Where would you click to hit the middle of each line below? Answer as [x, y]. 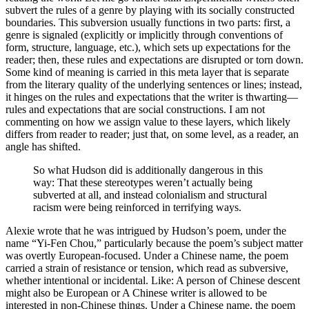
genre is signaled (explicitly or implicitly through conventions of [144, 34]
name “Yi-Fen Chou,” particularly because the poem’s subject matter [154, 243]
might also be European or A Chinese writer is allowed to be [136, 292]
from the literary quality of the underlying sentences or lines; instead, [154, 84]
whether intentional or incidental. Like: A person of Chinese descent [153, 280]
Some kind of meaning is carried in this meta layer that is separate [147, 72]
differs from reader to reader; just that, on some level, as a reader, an [152, 134]
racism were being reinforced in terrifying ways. [137, 207]
